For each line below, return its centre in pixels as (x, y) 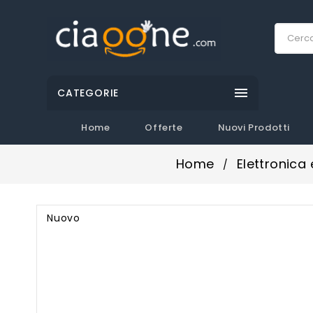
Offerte (164, 127)
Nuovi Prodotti (254, 127)
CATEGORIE (88, 93)
